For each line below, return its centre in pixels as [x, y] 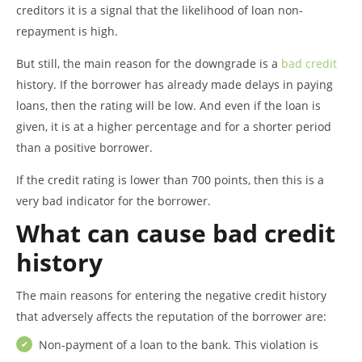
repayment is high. [67, 32]
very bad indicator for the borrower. [114, 201]
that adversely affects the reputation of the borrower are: [171, 317]
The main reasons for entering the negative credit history [171, 296]
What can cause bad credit [176, 234]
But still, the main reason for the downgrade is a [149, 64]
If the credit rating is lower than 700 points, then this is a [170, 180]
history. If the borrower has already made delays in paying [175, 85]
